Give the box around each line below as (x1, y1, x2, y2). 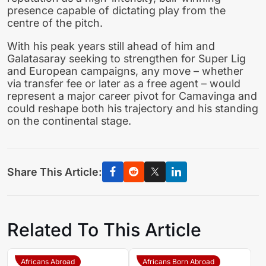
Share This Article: (7, 165, 102, 178)
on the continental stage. (7, 114, 131, 127)
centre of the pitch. (7, 16, 103, 29)
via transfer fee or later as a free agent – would (7, 77, 240, 90)
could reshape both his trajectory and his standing (7, 102, 258, 115)
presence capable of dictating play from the (7, 4, 226, 17)
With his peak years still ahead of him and (7, 39, 215, 52)
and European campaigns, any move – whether (7, 64, 243, 77)
